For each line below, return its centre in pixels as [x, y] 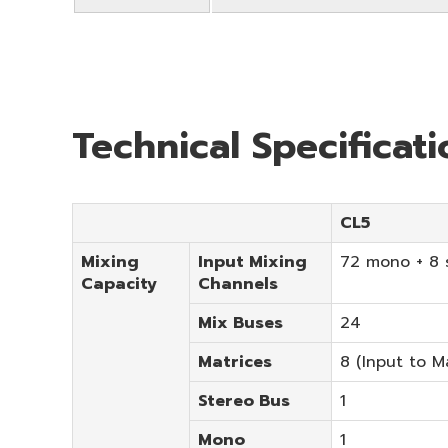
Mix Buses [240, 322]
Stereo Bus [244, 400]
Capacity [119, 283]
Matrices [235, 361]
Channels [238, 283]
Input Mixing [252, 261]
